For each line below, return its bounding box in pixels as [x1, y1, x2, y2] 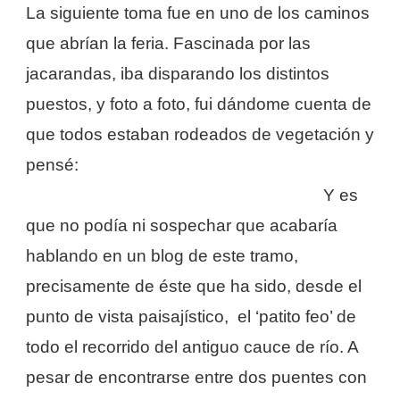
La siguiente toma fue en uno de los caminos [26, 3, 370, 22]
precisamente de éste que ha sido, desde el [26, 276, 362, 296]
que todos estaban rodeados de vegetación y [26, 124, 374, 144]
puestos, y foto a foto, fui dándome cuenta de [26, 94, 371, 113]
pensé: [26, 154, 83, 174]
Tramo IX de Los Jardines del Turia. [26, 185, 323, 204]
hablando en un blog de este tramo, [26, 246, 298, 265]
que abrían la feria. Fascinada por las [26, 33, 311, 53]
